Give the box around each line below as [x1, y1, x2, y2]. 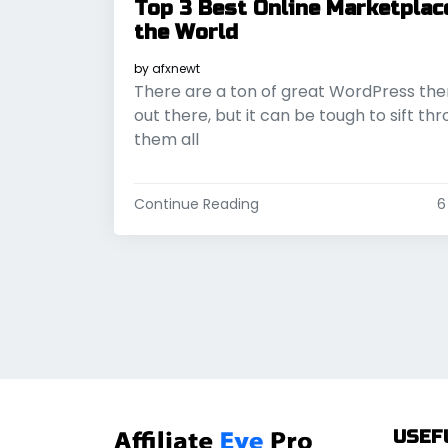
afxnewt [152, 60, 200, 78]
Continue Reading [134, 194, 259, 215]
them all [134, 128, 199, 152]
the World [134, 20, 238, 46]
